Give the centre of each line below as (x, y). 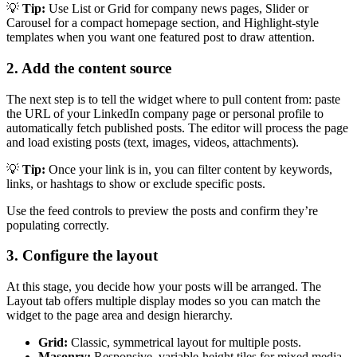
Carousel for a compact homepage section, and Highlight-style (163, 23)
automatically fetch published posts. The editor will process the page (177, 127)
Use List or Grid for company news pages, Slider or (177, 9)
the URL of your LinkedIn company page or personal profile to (165, 113)
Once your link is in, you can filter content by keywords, (189, 169)
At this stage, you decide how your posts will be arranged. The (164, 286)
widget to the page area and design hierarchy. (120, 315)
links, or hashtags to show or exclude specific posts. (136, 183)
